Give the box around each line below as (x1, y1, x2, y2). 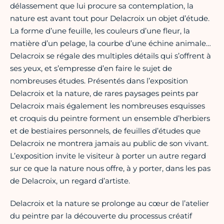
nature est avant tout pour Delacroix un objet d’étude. (10, 13, 209, 23)
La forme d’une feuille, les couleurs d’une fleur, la (10, 26, 190, 36)
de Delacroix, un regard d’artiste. (10, 176, 130, 186)
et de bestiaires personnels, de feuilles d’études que (10, 126, 200, 136)
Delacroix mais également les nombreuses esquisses (10, 101, 205, 111)
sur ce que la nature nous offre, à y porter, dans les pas (10, 163, 210, 173)
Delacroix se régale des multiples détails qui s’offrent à (10, 51, 211, 61)
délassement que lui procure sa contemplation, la (10, 1, 193, 11)
